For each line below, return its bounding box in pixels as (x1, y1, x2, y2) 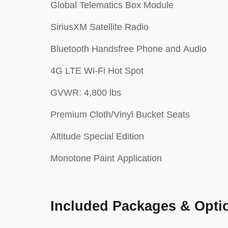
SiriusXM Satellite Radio (50, 22, 149, 32)
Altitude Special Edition (50, 131, 144, 141)
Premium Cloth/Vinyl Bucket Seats (50, 109, 190, 120)
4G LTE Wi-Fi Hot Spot (50, 66, 144, 76)
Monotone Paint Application (50, 153, 162, 163)
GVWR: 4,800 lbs (50, 88, 121, 98)
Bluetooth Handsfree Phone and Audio (50, 44, 207, 54)
